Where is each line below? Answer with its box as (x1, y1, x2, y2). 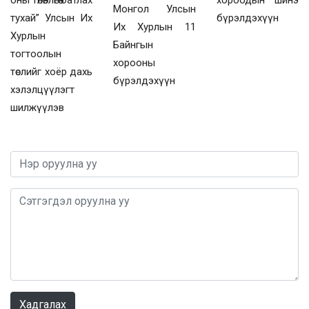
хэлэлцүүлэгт (10, 83, 74, 96)
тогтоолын (10, 47, 61, 60)
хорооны (113, 57, 156, 70)
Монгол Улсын (113, 3, 196, 16)
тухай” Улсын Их (10, 11, 93, 24)
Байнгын (113, 39, 154, 52)
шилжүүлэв (10, 101, 64, 114)
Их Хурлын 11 (113, 21, 196, 34)
